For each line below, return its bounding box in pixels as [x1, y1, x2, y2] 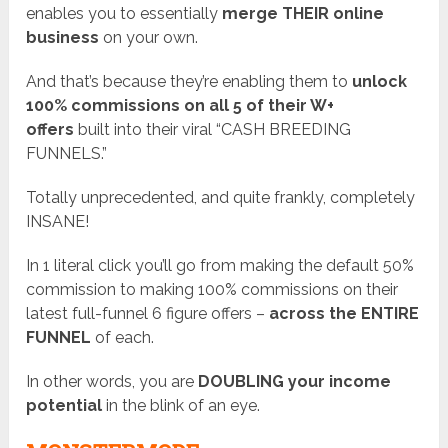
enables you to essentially [26, 4, 223, 24]
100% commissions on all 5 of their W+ [26, 96, 335, 116]
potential [26, 396, 103, 416]
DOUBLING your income [198, 372, 392, 392]
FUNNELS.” [26, 144, 108, 164]
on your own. [99, 28, 199, 48]
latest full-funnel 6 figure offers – [26, 304, 270, 324]
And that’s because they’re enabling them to [26, 72, 349, 92]
